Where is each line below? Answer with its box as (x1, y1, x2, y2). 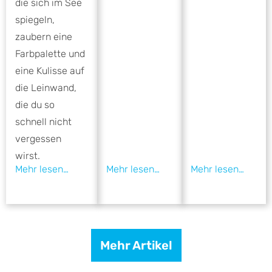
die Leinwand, (15, 82, 76, 94)
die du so (15, 99, 55, 111)
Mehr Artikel (100, 238, 172, 253)
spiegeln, (15, 14, 55, 26)
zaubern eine (15, 31, 72, 43)
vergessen (15, 133, 61, 145)
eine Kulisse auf (15, 65, 84, 77)
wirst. (15, 150, 40, 162)
